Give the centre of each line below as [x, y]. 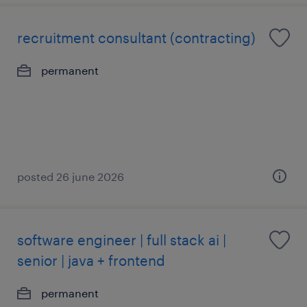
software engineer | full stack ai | [122, 240]
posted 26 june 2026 [71, 176]
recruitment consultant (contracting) [136, 38]
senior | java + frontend [91, 260]
